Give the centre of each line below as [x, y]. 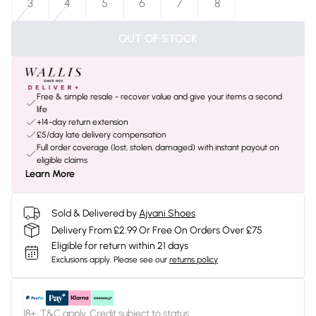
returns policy [194, 260]
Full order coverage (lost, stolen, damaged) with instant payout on [158, 147]
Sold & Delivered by [94, 213]
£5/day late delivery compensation [101, 135]
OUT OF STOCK [158, 38]
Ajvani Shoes [167, 213]
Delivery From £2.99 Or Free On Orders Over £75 [157, 230]
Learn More [50, 174]
